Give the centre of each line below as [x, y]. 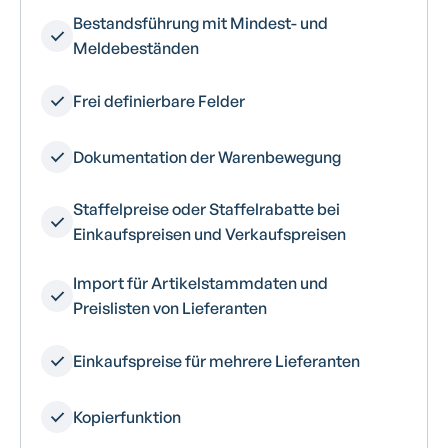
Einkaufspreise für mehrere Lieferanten [216, 360]
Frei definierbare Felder [159, 100]
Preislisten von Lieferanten [170, 308]
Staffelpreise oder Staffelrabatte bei [206, 209]
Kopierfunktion [127, 416]
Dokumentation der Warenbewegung [207, 156]
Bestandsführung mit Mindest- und [200, 23]
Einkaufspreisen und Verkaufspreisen [209, 234]
